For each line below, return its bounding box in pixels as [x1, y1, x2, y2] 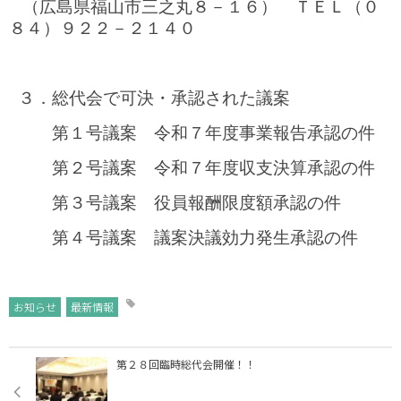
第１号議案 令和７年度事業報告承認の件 [18, 123, 392, 142]
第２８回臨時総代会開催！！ [116, 355, 256, 371]
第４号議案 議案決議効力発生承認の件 [18, 227, 358, 247]
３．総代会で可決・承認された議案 [18, 88, 307, 107]
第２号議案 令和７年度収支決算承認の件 [18, 158, 392, 177]
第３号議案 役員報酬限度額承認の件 [18, 192, 341, 212]
